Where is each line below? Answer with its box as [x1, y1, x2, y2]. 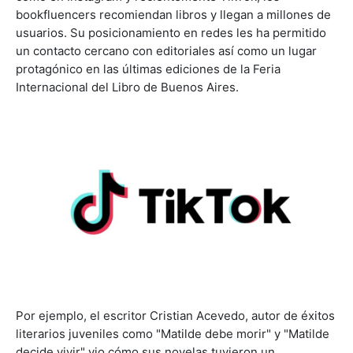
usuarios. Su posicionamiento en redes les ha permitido [16, 25, 326, 41]
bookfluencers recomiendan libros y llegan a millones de [16, 7, 331, 23]
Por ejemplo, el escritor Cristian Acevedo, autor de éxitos [16, 308, 335, 324]
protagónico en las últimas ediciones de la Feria [16, 61, 281, 77]
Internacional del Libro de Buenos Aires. [16, 80, 239, 95]
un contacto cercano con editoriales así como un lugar [16, 43, 317, 59]
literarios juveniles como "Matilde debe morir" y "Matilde [16, 326, 329, 342]
